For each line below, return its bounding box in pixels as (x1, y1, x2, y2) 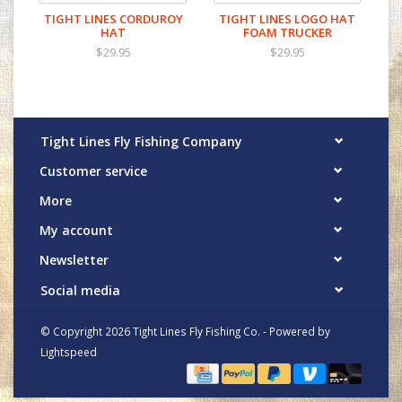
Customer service (39, 162, 147, 179)
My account (39, 222, 113, 240)
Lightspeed (40, 344, 97, 359)
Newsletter (39, 251, 109, 269)
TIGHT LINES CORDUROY (43, 11, 183, 28)
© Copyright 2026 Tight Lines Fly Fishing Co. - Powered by (40, 323, 330, 338)
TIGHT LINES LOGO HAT (219, 11, 355, 28)
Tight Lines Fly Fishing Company (40, 132, 242, 150)
